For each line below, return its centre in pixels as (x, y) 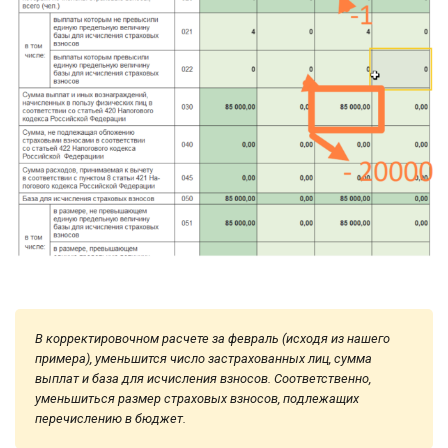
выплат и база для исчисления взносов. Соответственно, (203, 378)
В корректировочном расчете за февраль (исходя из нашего (212, 338)
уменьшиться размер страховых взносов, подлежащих (197, 398)
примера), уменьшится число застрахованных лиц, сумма (203, 358)
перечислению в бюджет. (110, 418)
